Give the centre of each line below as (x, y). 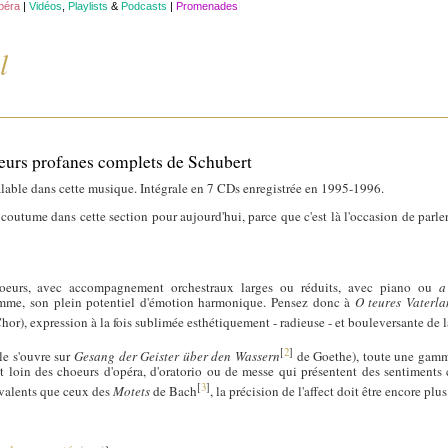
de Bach (174, 391)
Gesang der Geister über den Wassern (176, 356)
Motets (132, 391)
